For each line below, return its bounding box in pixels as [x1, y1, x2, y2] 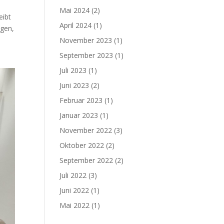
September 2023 [59, 50, 113, 60]
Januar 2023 [59, 110, 98, 120]
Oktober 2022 [59, 140, 104, 150]
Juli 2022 [59, 170, 87, 180]
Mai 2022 [59, 200, 90, 210]
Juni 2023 [59, 80, 89, 90]
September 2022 [59, 155, 113, 165]
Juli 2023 [59, 65, 87, 75]
